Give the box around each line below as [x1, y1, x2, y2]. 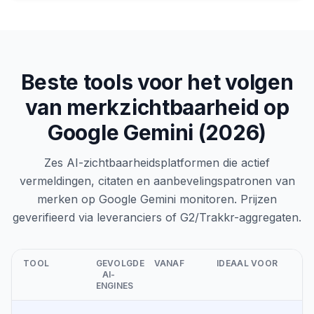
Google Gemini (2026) [48, 120, 266, 145]
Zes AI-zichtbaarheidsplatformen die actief [44, 156, 270, 170]
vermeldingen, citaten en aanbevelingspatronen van [19, 174, 295, 188]
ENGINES [95, 280, 134, 291]
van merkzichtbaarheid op [25, 95, 289, 120]
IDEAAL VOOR [217, 258, 278, 268]
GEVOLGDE [95, 258, 144, 268]
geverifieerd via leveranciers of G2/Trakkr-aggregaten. [13, 210, 301, 224]
